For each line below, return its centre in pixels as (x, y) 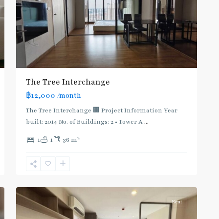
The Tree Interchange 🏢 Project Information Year (102, 111)
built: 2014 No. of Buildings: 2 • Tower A (85, 122)
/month (69, 96)
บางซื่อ (36, 178)
